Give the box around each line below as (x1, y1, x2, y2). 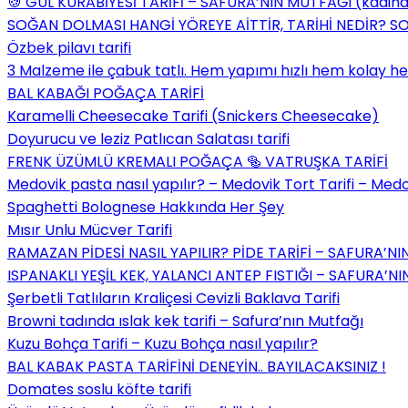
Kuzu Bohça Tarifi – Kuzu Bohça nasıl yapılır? (7, 332, 318, 354)
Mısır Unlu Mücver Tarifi (7, 219, 172, 240)
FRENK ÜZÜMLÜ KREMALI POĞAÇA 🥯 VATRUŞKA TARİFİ (7, 150, 388, 172)
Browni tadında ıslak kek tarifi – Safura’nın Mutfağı (7, 310, 363, 331)
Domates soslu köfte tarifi (7, 378, 191, 400)
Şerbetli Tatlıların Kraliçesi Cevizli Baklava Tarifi (7, 287, 340, 309)
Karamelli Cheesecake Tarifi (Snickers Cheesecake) (7, 105, 379, 127)
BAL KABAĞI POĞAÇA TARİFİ (7, 82, 204, 104)
